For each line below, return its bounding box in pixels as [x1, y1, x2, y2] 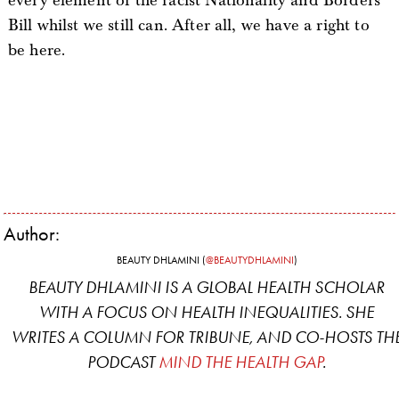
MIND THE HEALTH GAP [159, 352, 322, 372]
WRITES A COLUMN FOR [11, 327, 188, 347]
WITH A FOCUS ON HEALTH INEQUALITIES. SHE [39, 302, 374, 322]
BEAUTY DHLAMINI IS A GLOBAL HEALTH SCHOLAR [28, 277, 385, 297]
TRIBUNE [187, 327, 249, 347]
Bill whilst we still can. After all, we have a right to [7, 15, 370, 36]
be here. [7, 40, 66, 61]
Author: [4, 222, 61, 246]
